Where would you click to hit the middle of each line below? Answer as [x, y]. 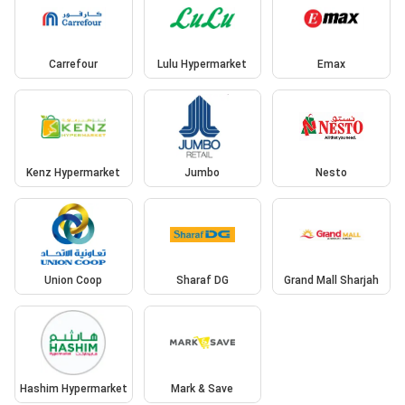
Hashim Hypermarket [73, 388]
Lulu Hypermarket [202, 65]
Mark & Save [202, 388]
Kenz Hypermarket [74, 172]
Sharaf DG [202, 281]
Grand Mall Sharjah [332, 281]
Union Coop [74, 281]
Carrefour [74, 65]
